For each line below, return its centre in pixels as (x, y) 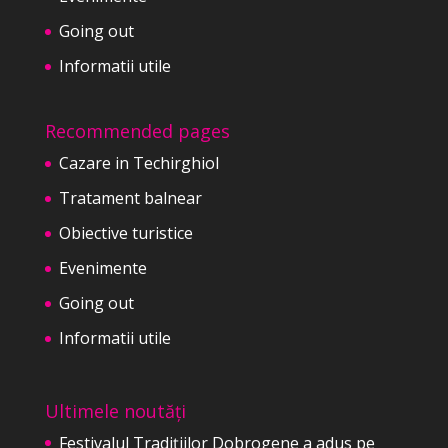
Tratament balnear (130, 198)
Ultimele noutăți (115, 410)
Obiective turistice (125, 233)
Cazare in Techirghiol (138, 163)
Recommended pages (137, 131)
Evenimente (102, 268)
